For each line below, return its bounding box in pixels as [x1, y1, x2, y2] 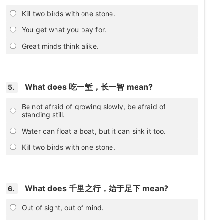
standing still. [22, 110, 65, 119]
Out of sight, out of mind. [22, 203, 104, 212]
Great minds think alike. [22, 41, 99, 50]
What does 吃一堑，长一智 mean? [24, 82, 153, 92]
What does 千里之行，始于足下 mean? [24, 183, 169, 193]
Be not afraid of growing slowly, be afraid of [22, 102, 166, 110]
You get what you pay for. [22, 25, 106, 34]
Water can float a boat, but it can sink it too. [22, 126, 166, 135]
